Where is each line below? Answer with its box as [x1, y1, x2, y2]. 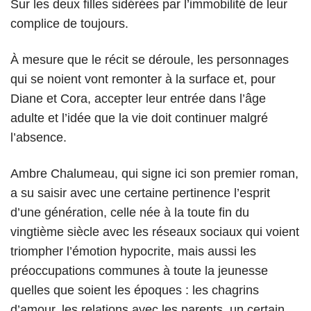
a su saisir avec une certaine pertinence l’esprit [10, 185, 270, 200]
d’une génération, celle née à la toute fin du [10, 205, 249, 219]
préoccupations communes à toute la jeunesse [10, 263, 268, 278]
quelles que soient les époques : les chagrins [10, 283, 259, 297]
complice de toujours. [10, 16, 128, 31]
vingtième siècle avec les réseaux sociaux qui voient [10, 224, 299, 239]
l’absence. [10, 130, 67, 144]
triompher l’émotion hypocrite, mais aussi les [10, 244, 256, 258]
